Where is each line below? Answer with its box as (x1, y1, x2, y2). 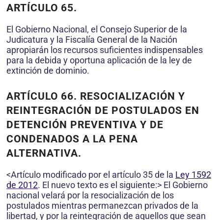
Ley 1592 (175, 169, 211, 180)
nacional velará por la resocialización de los (6, 190, 174, 200)
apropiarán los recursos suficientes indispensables (6, 44, 203, 55)
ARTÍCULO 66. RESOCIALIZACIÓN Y (6, 90, 185, 102)
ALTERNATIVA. (6, 147, 82, 159)
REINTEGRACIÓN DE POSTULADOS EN (6, 104, 199, 116)
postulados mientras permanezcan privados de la (6, 200, 198, 211)
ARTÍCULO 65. (6, 1, 77, 14)
